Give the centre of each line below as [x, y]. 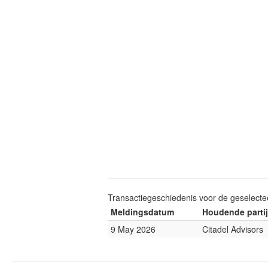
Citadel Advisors [233, 229]
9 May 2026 [133, 229]
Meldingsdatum [142, 212]
